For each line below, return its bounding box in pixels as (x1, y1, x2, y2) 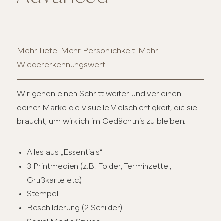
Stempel (27, 190, 59, 198)
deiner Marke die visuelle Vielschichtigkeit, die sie (17, 104, 198, 112)
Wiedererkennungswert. (17, 61, 107, 69)
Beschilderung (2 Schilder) (27, 204, 123, 212)
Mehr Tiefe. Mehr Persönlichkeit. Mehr (17, 47, 159, 55)
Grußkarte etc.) (27, 177, 82, 184)
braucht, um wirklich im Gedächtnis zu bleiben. (17, 118, 186, 126)
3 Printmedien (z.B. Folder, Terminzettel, (27, 163, 172, 171)
